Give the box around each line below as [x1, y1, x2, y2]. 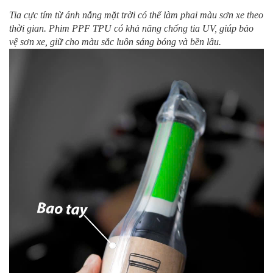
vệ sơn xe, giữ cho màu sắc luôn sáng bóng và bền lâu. [9, 36, 221, 47]
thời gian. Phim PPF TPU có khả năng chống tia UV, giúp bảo [9, 23, 253, 34]
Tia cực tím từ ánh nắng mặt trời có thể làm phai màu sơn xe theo [9, 9, 263, 20]
